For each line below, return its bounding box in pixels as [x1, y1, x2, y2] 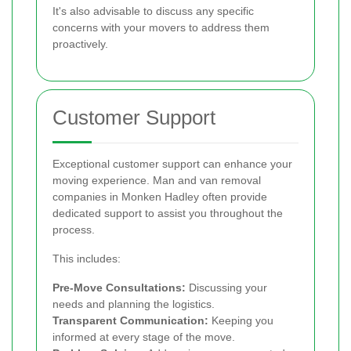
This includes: [52, 251, 121, 265]
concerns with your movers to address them [52, 20, 270, 34]
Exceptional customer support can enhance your [52, 157, 292, 170]
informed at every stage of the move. [52, 330, 235, 343]
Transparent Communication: [52, 313, 208, 327]
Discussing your [186, 280, 267, 294]
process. [52, 223, 95, 236]
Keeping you [208, 313, 273, 327]
